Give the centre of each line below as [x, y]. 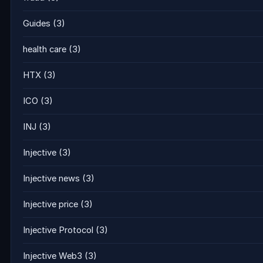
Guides [37, 24]
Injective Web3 [53, 256]
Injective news [51, 179]
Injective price [50, 205]
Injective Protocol [58, 230]
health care [45, 50]
